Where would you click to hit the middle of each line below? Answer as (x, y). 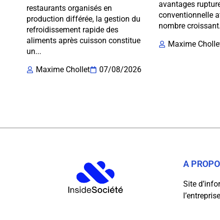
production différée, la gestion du (83, 19)
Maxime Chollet (63, 70)
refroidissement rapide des (72, 29)
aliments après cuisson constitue (83, 40)
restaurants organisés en (69, 8)
